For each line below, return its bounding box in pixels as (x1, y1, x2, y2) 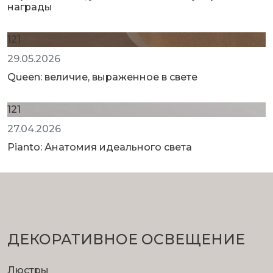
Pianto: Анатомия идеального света (7, 141, 192, 154)
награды (7, 1, 52, 13)
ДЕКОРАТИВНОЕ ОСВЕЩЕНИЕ (7, 230, 245, 249)
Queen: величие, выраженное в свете (7, 71, 197, 83)
